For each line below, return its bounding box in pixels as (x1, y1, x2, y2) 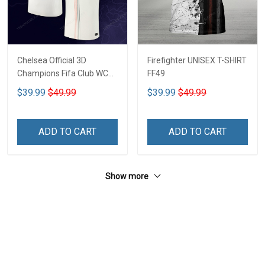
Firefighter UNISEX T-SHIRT (147, 55, 247, 65)
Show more (105, 171, 150, 181)
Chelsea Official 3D (17, 55, 86, 65)
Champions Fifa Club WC (17, 68, 108, 78)
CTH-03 (17, 81, 46, 91)
